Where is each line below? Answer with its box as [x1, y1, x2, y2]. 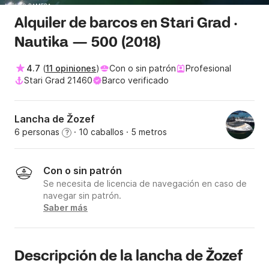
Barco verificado [102, 75, 169, 86]
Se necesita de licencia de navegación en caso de [43, 178, 247, 189]
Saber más [43, 202, 88, 213]
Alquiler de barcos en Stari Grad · [14, 14, 238, 34]
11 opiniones [46, 63, 96, 74]
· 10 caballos [71, 127, 124, 138]
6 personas [14, 127, 62, 138]
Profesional [186, 63, 231, 74]
